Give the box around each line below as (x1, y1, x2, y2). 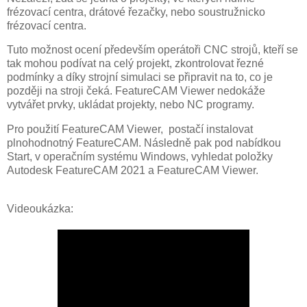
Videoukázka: (7, 203, 73, 215)
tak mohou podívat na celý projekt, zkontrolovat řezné (7, 58, 264, 70)
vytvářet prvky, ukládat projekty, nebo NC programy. (7, 99, 257, 111)
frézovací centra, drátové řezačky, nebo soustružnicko (7, 5, 265, 18)
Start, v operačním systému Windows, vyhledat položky (7, 151, 273, 163)
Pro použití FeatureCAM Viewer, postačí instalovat (7, 123, 253, 136)
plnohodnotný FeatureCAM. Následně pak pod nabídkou (7, 137, 281, 149)
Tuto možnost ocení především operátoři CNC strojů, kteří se (7, 44, 298, 56)
